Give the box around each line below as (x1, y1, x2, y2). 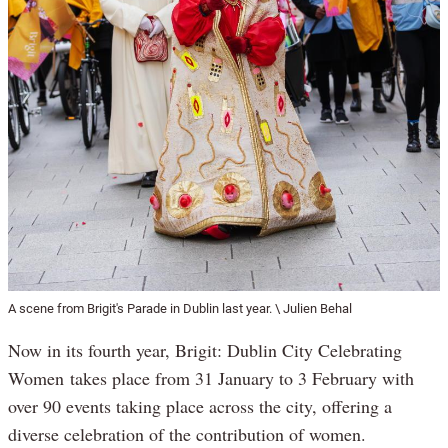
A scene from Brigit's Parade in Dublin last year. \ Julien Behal (8, 300, 352, 316)
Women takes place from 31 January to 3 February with (8, 365, 414, 390)
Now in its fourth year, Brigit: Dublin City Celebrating (8, 337, 402, 362)
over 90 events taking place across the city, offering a (8, 393, 392, 418)
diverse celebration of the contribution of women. (8, 421, 366, 446)
